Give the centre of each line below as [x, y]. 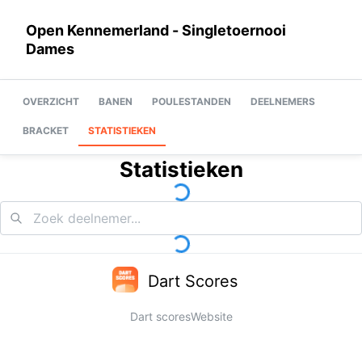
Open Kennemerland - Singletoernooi [156, 30]
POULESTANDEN [192, 101]
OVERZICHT [51, 101]
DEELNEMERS [283, 101]
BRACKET [46, 130]
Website [211, 316]
